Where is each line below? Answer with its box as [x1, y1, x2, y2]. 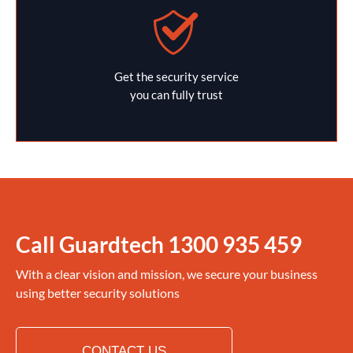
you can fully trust [130, 87, 223, 102]
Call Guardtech [16, 230, 168, 258]
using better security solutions [16, 284, 180, 300]
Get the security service [114, 69, 239, 84]
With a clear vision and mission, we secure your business [16, 266, 318, 281]
